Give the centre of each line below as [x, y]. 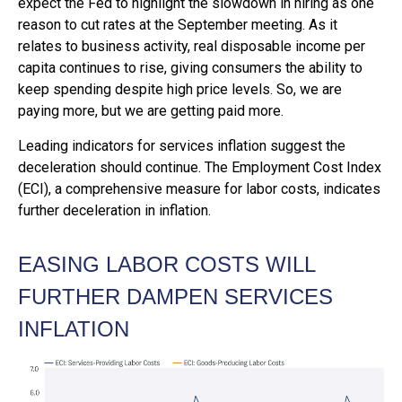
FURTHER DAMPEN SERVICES [175, 297]
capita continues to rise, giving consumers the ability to [190, 68]
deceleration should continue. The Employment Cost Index [200, 168]
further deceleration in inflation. [114, 211]
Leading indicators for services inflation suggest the [182, 146]
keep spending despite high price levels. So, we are [180, 90]
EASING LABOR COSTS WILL [166, 265]
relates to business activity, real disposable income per [192, 47]
